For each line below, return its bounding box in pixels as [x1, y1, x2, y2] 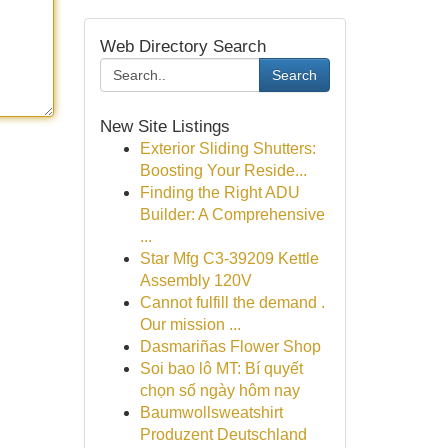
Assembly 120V [139, 272, 252, 289]
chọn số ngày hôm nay [139, 382, 300, 399]
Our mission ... [139, 316, 241, 333]
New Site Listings [99, 116, 230, 136]
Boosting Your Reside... [139, 162, 307, 179]
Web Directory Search [99, 36, 266, 56]
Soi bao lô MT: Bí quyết [139, 360, 303, 377]
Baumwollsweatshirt [139, 404, 283, 421]
